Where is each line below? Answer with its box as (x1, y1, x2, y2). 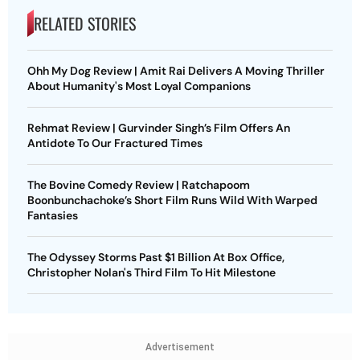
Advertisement (145, 342, 215, 354)
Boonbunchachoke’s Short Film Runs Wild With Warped (27, 193, 317, 208)
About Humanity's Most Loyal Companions (27, 79, 251, 94)
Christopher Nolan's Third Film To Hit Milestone (27, 265, 276, 280)
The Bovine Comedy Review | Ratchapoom (27, 178, 250, 193)
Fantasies (27, 208, 78, 223)
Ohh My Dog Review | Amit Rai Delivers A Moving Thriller (27, 63, 325, 79)
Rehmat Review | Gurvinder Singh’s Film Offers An (27, 121, 290, 136)
